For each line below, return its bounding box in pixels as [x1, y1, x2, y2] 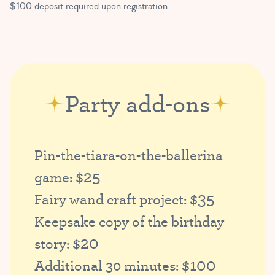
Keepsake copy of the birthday [34, 211, 224, 231]
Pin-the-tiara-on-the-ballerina [34, 145, 223, 165]
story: [34, 233, 72, 254]
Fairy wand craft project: [34, 189, 190, 209]
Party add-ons [65, 87, 210, 120]
